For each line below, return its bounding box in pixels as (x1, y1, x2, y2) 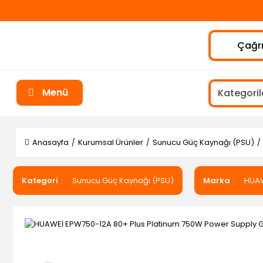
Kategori (22, 175, 58, 186)
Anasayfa (32, 137, 69, 148)
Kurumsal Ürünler (78, 137, 143, 148)
